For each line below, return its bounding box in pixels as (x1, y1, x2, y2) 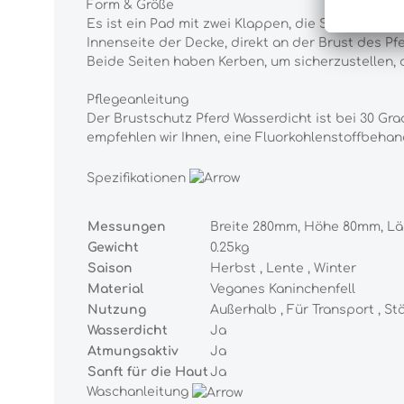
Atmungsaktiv (87, 344, 179, 359)
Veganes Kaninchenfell (210, 282, 355, 297)
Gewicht (87, 241, 139, 255)
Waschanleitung (87, 385, 188, 399)
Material (87, 282, 143, 297)
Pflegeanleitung (87, 92, 188, 106)
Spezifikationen (87, 170, 186, 185)
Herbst (210, 262, 256, 276)
